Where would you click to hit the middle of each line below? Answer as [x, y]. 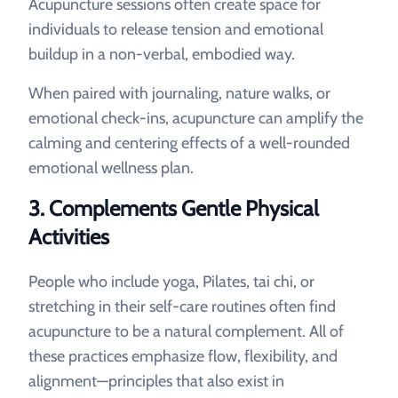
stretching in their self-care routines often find [182, 306]
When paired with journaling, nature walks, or [179, 93]
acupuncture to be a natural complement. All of [186, 331]
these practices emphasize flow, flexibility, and [183, 356]
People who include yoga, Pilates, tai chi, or [171, 282]
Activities [69, 237]
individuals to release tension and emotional [176, 29]
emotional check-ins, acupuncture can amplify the [196, 118]
